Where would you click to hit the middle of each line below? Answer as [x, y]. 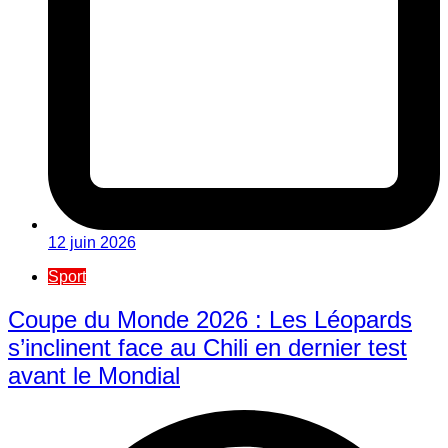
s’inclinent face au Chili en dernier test [207, 347]
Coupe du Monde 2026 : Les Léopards [210, 319]
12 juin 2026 [92, 242]
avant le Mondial [94, 375]
